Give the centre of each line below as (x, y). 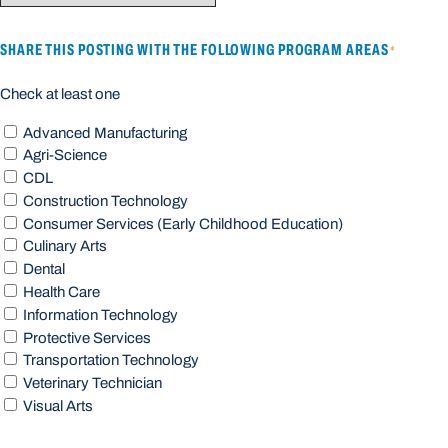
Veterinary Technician (92, 383)
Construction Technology (105, 200)
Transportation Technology (111, 360)
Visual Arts (58, 406)
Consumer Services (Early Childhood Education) (183, 223)
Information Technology (100, 314)
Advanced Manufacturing (105, 132)
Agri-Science (65, 155)
